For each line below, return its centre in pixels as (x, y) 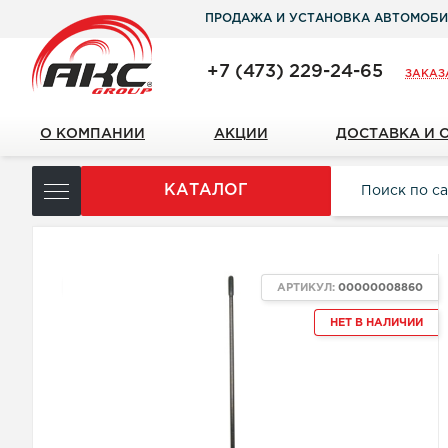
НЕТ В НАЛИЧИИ (377, 323)
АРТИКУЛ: (308, 288)
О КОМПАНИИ (92, 134)
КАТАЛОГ (206, 190)
